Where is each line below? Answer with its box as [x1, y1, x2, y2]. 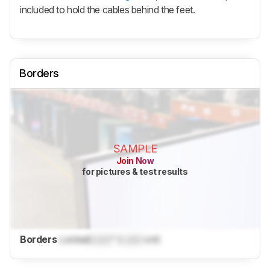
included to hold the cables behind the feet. [20, 3, 195, 16]
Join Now [116, 155, 154, 166]
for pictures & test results [82, 166, 188, 177]
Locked [59, 233, 90, 246]
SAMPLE [113, 142, 157, 155]
